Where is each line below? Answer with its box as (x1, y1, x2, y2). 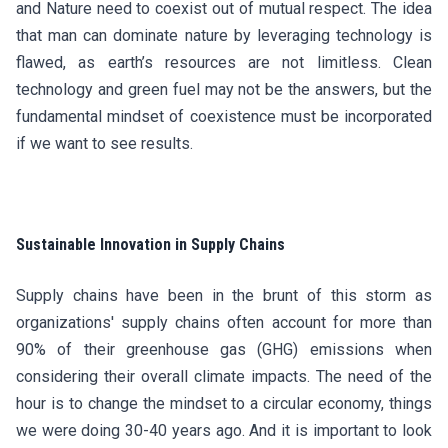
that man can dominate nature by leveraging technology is (16, 26, 432, 45)
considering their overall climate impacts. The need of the (16, 367, 432, 386)
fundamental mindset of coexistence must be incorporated (16, 107, 432, 126)
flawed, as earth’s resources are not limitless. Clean (16, 53, 432, 72)
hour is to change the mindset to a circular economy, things (16, 394, 432, 413)
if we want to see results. (16, 134, 193, 153)
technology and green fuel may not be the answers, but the (16, 80, 432, 99)
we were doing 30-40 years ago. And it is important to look (16, 421, 432, 440)
